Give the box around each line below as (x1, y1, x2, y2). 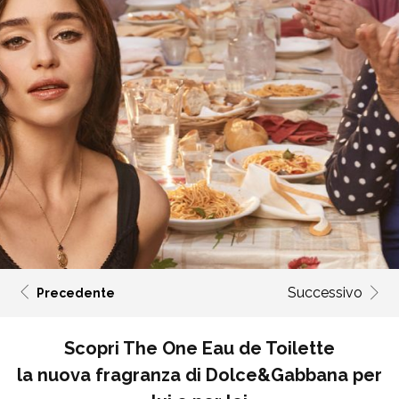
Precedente (37, 286, 115, 300)
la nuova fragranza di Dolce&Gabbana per (17, 364, 382, 386)
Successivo (288, 284, 362, 301)
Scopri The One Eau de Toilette (64, 338, 335, 359)
